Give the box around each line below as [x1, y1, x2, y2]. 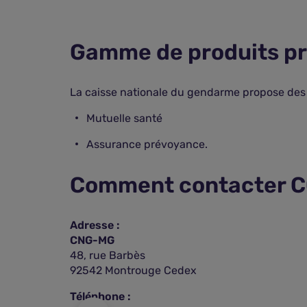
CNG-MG [70, 234, 114, 247]
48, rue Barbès [70, 249, 145, 262]
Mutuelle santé [86, 112, 162, 125]
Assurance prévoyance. [86, 138, 208, 151]
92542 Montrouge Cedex [70, 264, 197, 277]
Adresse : [70, 219, 120, 232]
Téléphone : [70, 290, 131, 303]
